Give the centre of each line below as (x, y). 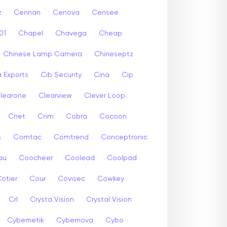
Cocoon (113, 116)
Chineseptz (114, 54)
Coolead (80, 158)
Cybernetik (26, 220)
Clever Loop (105, 96)
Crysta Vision (52, 199)
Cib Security (61, 75)
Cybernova (75, 220)
